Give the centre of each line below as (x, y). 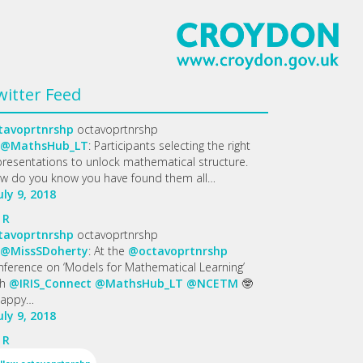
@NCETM (212, 283)
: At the (108, 250)
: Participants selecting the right (169, 145)
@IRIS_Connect (50, 283)
